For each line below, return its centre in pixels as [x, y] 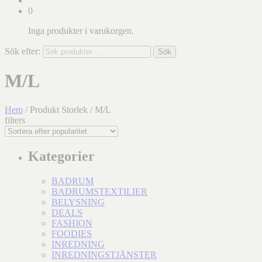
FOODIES [72, 233]
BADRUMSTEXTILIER [99, 191]
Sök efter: [23, 51]
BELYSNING [78, 202]
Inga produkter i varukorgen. [81, 31]
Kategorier [61, 156]
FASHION [72, 223]
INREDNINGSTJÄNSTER [104, 254]
